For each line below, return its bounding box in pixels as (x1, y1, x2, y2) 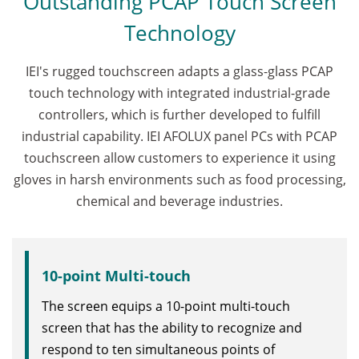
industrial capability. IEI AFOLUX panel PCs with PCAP (22, 127, 337, 145)
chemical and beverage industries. (76, 192, 283, 210)
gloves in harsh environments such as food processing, (13, 170, 346, 188)
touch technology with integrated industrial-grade (29, 83, 330, 102)
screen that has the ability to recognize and (42, 318, 302, 337)
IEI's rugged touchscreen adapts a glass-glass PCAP (26, 62, 333, 80)
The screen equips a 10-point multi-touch (42, 296, 290, 315)
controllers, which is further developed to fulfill (38, 105, 321, 123)
